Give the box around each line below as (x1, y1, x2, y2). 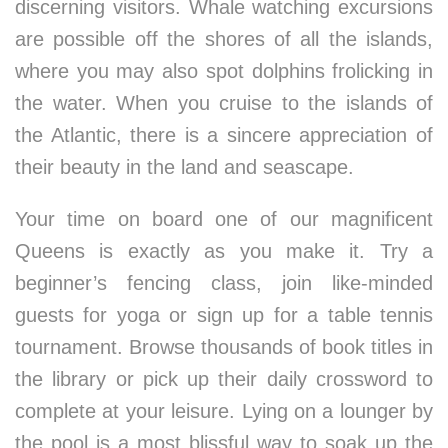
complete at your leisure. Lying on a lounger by (15, 400, 433, 422)
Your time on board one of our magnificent (15, 208, 433, 230)
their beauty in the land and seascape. (15, 156, 354, 178)
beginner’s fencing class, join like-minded (15, 272, 433, 294)
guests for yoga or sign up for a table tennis (15, 304, 433, 326)
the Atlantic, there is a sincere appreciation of (15, 124, 433, 146)
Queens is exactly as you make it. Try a (15, 240, 433, 262)
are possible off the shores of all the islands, (15, 28, 433, 50)
